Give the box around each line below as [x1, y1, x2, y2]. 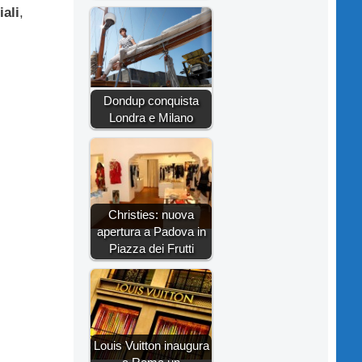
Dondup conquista [103, 93, 199, 107]
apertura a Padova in [96, 224, 206, 238]
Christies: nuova [108, 207, 194, 221]
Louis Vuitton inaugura [93, 338, 209, 352]
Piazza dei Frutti [108, 241, 194, 255]
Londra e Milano [109, 110, 193, 124]
